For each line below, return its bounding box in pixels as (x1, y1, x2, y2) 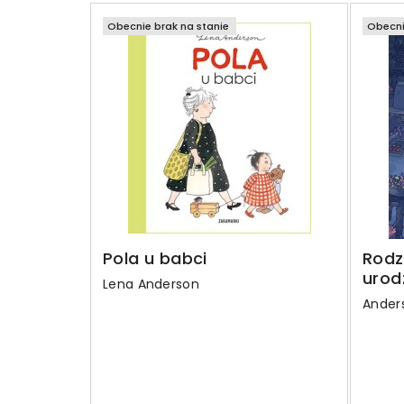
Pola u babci (103, 246, 207, 270)
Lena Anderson (103, 274, 199, 293)
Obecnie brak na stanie (107, 18, 229, 33)
